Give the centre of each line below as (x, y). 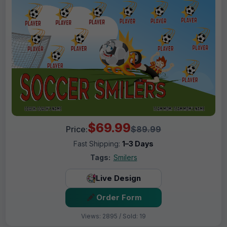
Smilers (125, 157)
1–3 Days (138, 143)
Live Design (118, 178)
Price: (77, 129)
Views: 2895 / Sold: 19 (113, 216)
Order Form (119, 198)
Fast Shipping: (98, 143)
